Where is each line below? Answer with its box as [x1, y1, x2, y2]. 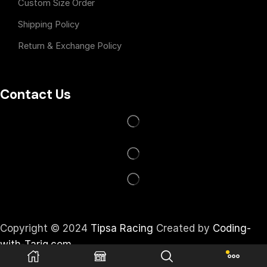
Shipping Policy [17, 18, 79, 30]
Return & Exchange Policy [17, 40, 122, 51]
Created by [153, 222, 213, 234]
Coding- [213, 222, 251, 234]
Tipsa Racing [91, 222, 153, 234]
